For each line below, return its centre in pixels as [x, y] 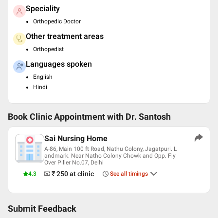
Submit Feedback [42, 209]
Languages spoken [59, 64]
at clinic [82, 174]
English [43, 77]
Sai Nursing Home [76, 138]
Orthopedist [48, 49]
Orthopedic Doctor [57, 21]
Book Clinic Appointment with [66, 117]
